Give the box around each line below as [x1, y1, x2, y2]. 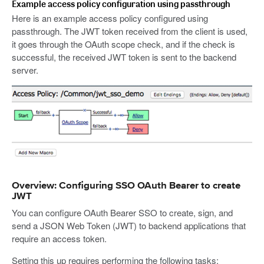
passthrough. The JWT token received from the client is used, [12, 25, 247, 38]
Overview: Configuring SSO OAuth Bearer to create [12, 181, 240, 192]
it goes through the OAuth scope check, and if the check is [12, 38, 235, 51]
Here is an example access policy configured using [12, 12, 208, 25]
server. [12, 64, 38, 77]
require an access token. [12, 232, 107, 245]
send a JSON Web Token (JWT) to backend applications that [12, 219, 246, 232]
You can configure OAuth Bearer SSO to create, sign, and [12, 206, 233, 219]
